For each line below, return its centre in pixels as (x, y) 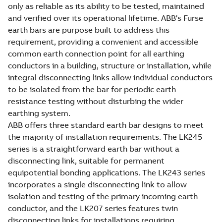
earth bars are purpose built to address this (89, 30)
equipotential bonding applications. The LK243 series (107, 172)
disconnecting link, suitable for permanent (86, 161)
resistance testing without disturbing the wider (96, 101)
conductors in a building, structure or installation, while (110, 65)
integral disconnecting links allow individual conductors (110, 77)
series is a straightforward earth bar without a (94, 149)
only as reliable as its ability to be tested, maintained (106, 6)
